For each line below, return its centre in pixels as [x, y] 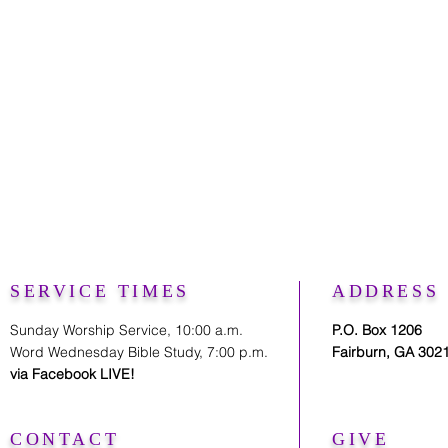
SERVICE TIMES [100, 291]
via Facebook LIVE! [72, 374]
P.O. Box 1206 [377, 330]
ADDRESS [386, 291]
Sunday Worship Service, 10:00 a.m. [126, 330]
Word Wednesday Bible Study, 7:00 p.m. [139, 352]
